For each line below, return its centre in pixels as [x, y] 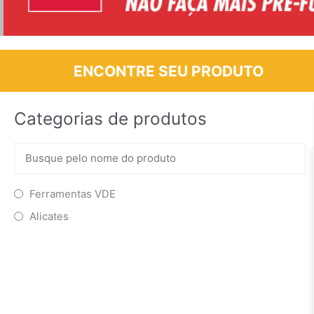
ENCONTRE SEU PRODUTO [168, 71]
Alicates [49, 216]
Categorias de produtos [110, 118]
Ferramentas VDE [73, 193]
